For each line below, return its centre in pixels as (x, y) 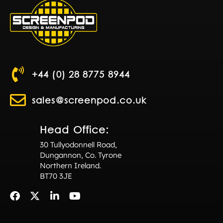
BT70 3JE (56, 176)
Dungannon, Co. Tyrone (81, 155)
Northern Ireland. (70, 165)
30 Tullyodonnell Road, (78, 144)
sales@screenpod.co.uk (89, 100)
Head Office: (75, 129)
